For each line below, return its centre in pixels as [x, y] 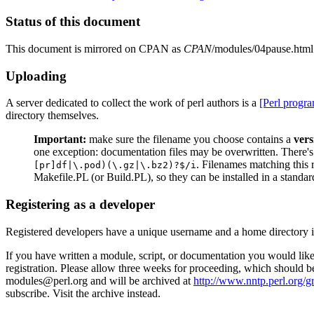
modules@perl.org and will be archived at [100, 280]
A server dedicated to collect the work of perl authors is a [132, 103]
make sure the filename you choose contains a [190, 139]
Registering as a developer [80, 205]
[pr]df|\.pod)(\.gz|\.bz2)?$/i [115, 165]
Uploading [36, 76]
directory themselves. [52, 116]
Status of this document [73, 22]
